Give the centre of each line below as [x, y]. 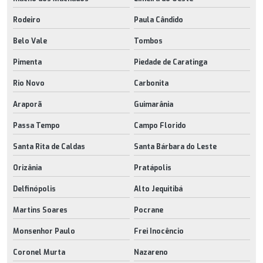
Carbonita [151, 83]
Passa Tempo [36, 125]
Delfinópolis [34, 189]
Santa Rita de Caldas [49, 146]
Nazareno [151, 252]
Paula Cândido [158, 20]
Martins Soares [40, 210]
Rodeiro [27, 20]
